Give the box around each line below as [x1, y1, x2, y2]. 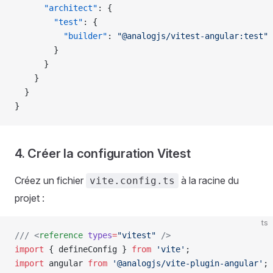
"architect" [15, 3, 97, 13]
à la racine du [179, 174, 239, 186]
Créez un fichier [15, 174, 86, 186]
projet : [15, 192, 44, 204]
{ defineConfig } [44, 244, 132, 254]
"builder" [15, 31, 107, 41]
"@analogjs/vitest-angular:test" [117, 31, 268, 41]
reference [39, 230, 83, 240]
